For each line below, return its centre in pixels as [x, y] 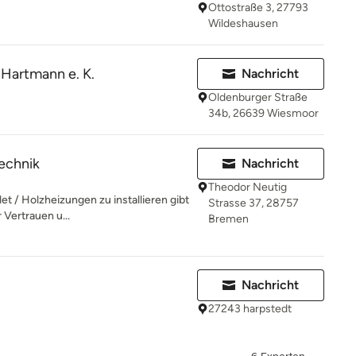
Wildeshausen [243, 23]
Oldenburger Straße [258, 97]
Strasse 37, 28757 [253, 203]
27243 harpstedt [250, 309]
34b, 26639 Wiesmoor [263, 113]
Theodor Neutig [248, 187]
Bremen [228, 219]
